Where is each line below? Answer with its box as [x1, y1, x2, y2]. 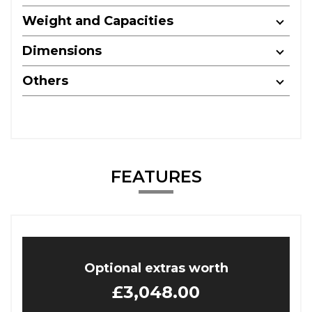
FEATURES [110, 166, 202, 187]
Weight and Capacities [22, 13, 173, 29]
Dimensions [22, 43, 102, 58]
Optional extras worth [84, 260, 228, 276]
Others [22, 73, 68, 88]
